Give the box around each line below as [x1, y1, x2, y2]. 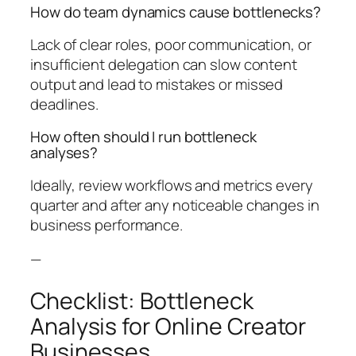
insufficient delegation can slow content [30, 53, 297, 75]
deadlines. [30, 93, 99, 114]
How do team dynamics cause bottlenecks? [30, 2, 322, 23]
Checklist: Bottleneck [30, 284, 253, 316]
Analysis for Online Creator [30, 310, 307, 342]
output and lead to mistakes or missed [30, 73, 284, 95]
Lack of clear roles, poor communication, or [30, 33, 311, 55]
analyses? [30, 142, 99, 164]
